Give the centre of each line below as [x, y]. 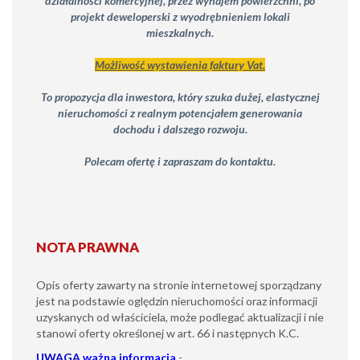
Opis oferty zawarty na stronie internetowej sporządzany [179, 284]
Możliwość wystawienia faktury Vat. [180, 64]
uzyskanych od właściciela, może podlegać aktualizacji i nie [180, 317]
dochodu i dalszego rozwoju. [180, 129]
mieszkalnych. [180, 32]
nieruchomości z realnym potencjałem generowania [180, 112]
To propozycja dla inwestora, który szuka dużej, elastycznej [180, 96]
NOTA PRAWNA [88, 247]
